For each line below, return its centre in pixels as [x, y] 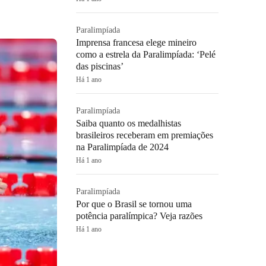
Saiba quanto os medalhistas [129, 123]
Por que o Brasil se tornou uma [134, 204]
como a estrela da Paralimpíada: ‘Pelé [146, 54]
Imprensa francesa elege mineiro [136, 42]
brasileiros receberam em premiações [145, 135]
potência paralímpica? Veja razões [139, 216]
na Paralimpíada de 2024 [122, 147]
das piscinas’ [100, 66]
